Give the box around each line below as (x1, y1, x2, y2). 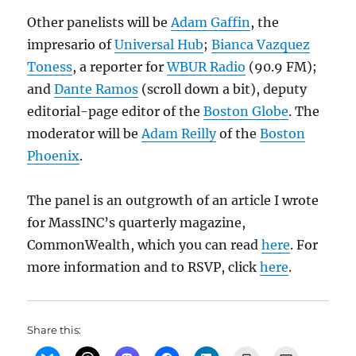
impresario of (27, 37, 115, 52)
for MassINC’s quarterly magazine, (27, 215, 246, 230)
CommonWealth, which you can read (27, 237, 262, 253)
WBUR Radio (167, 59, 246, 75)
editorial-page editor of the (27, 103, 204, 119)
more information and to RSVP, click (27, 259, 261, 275)
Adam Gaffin (171, 14, 251, 30)
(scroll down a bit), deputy (138, 81, 308, 97)
